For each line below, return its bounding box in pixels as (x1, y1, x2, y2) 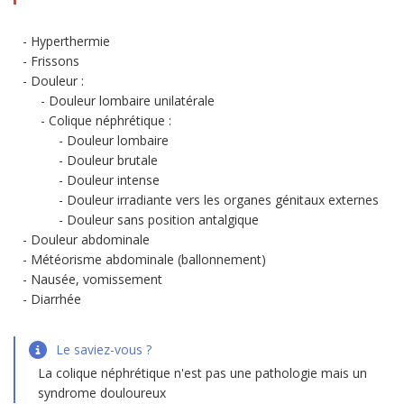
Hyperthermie (31, 32, 110, 50)
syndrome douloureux (38, 384, 166, 401)
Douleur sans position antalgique (67, 211, 259, 228)
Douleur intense (67, 171, 160, 188)
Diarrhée (31, 290, 81, 308)
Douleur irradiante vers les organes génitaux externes (67, 191, 379, 208)
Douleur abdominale (31, 231, 150, 248)
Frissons (31, 52, 79, 69)
